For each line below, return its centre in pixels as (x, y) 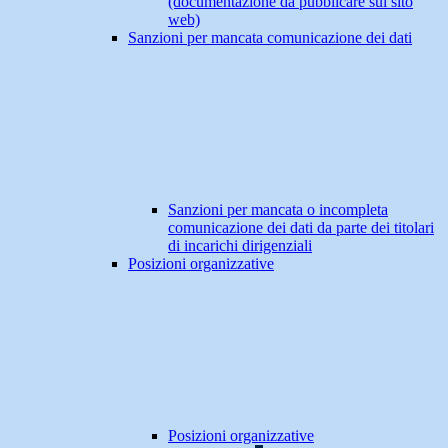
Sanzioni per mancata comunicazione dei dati (270, 38)
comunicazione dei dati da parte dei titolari (301, 228)
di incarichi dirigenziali (240, 246)
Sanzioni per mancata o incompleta (278, 210)
